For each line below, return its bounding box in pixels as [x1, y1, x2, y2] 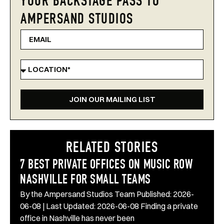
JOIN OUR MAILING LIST [68, 94, 155, 104]
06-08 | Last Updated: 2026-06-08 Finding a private [20, 200, 198, 211]
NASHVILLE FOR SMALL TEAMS [20, 173, 151, 187]
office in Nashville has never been [20, 212, 134, 223]
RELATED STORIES [65, 141, 158, 156]
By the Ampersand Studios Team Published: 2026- [20, 188, 194, 199]
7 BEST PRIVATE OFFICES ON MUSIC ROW [20, 158, 193, 172]
